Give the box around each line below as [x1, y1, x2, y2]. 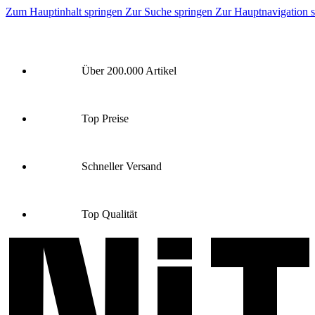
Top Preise [79, 112, 129, 124]
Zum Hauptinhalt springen [6, 6, 125, 18]
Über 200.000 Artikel [79, 65, 176, 77]
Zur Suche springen [125, 6, 215, 18]
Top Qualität [79, 208, 137, 220]
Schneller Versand [79, 160, 162, 172]
